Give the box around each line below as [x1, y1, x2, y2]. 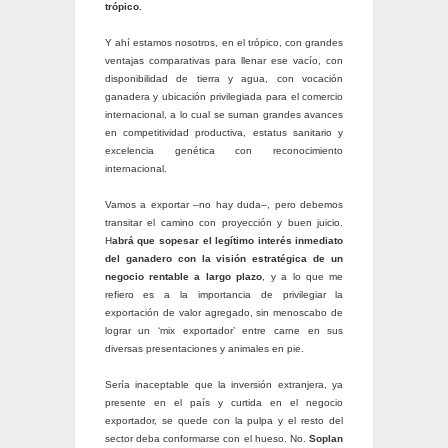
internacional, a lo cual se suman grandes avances [104, 109, 344, 121]
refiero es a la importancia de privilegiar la [104, 289, 344, 301]
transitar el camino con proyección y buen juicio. [104, 217, 344, 229]
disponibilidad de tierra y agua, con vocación [104, 73, 344, 85]
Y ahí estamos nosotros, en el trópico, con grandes [104, 37, 344, 49]
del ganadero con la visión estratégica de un [104, 253, 344, 265]
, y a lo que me [262, 271, 344, 283]
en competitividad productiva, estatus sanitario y [104, 127, 344, 139]
